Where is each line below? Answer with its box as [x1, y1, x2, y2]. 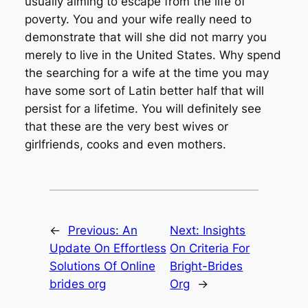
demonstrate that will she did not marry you [24, 30, 267, 44]
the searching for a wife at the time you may [24, 65, 269, 80]
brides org [49, 276, 106, 291]
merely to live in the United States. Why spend [24, 47, 281, 62]
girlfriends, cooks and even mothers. [24, 137, 226, 151]
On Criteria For [170, 241, 250, 255]
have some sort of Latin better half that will [24, 83, 264, 98]
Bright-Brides [170, 258, 243, 273]
